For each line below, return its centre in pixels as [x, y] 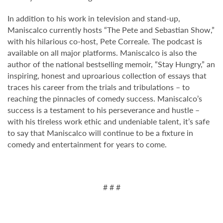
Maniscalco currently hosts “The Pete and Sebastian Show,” [111, 30]
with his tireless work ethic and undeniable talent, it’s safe [109, 121]
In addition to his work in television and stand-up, [94, 18]
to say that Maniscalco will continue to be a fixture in [100, 133]
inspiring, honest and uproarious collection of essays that [107, 75]
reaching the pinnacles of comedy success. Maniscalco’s [105, 98]
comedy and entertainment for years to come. [87, 144]
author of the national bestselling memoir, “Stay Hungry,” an [111, 64]
